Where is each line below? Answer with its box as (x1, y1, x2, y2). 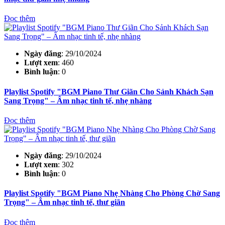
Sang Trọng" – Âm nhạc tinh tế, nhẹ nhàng (4, 96, 152, 105)
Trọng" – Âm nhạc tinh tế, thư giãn (4, 198, 125, 207)
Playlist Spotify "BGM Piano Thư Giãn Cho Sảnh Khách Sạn (4, 87, 213, 96)
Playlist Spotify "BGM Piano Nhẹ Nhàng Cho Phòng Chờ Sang (4, 189, 220, 198)
